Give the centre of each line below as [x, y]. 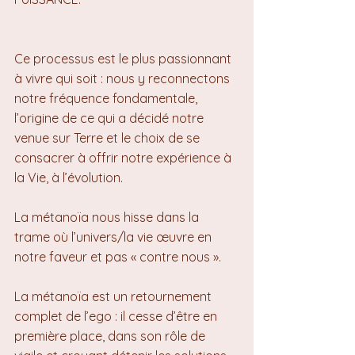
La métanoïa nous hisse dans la [108, 217]
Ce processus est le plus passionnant [124, 59]
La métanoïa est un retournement [115, 296]
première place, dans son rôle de [111, 336]
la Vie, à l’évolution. [69, 177]
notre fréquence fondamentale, [107, 98]
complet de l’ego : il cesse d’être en [117, 316]
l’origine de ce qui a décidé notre [111, 118]
